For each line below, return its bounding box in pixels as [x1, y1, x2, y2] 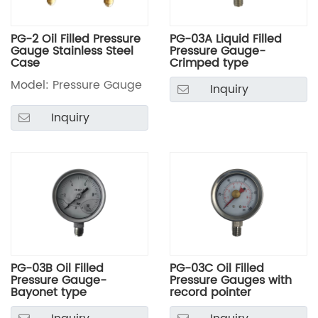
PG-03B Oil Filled [11, 259, 104, 278]
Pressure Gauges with [170, 271, 292, 290]
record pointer [170, 283, 251, 302]
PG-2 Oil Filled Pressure [11, 30, 141, 49]
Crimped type [170, 54, 248, 73]
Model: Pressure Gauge [11, 76, 142, 95]
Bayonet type [11, 283, 87, 302]
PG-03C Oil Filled [170, 259, 264, 278]
